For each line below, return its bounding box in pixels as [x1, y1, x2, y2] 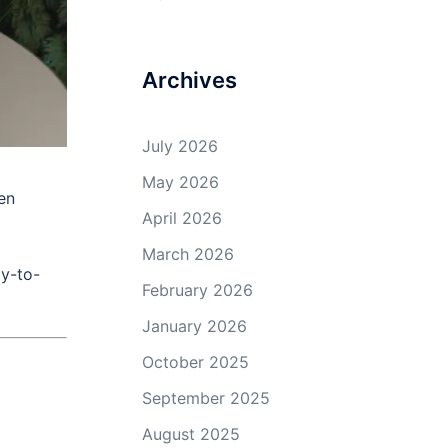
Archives [142, 66, 237, 93]
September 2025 [142, 387, 270, 408]
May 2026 [142, 171, 219, 192]
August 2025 [142, 423, 240, 444]
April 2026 [142, 207, 222, 228]
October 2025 [142, 351, 249, 372]
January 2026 [142, 315, 247, 336]
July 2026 [142, 135, 218, 156]
